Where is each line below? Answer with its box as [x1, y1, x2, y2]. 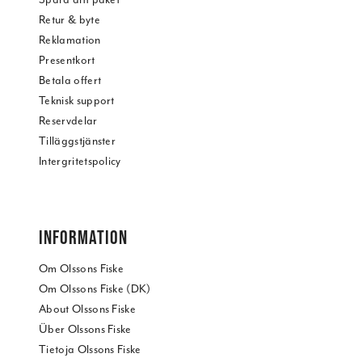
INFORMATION [39, 226, 128, 249]
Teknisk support [39, 94, 115, 108]
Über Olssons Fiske [39, 322, 132, 337]
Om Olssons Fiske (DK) [39, 282, 151, 297]
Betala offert [39, 74, 102, 88]
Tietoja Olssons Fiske [39, 343, 141, 357]
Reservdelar [39, 114, 98, 128]
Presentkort [39, 53, 95, 68]
